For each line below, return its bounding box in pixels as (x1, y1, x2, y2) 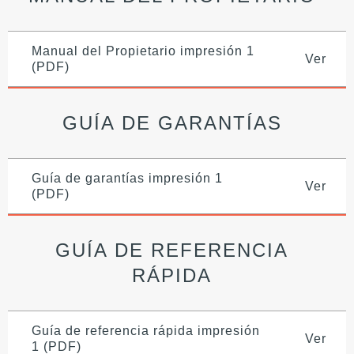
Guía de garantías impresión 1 (32, 171, 223, 185)
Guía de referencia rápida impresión (32, 323, 260, 337)
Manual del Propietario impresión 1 (32, 43, 254, 58)
